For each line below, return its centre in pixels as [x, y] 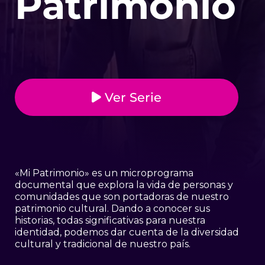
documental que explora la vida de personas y [124, 185]
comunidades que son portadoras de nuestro [122, 197]
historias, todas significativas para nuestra [110, 221]
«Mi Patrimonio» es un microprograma [104, 173]
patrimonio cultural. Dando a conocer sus [112, 209]
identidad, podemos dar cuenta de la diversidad [127, 232]
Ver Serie [131, 98]
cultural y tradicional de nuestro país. [103, 244]
